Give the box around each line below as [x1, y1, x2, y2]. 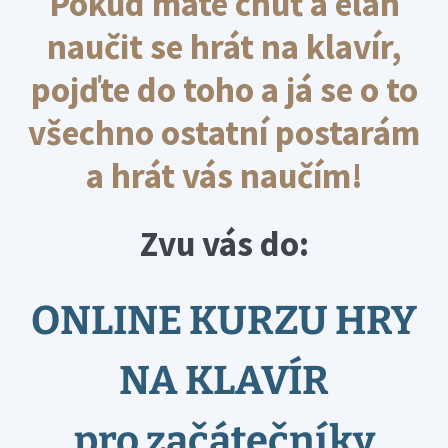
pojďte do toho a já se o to [30, 68, 418, 113]
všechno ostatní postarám [28, 111, 420, 156]
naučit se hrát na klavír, [46, 25, 402, 70]
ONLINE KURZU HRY [31, 297, 417, 346]
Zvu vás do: [139, 222, 309, 267]
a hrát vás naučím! [85, 154, 363, 199]
